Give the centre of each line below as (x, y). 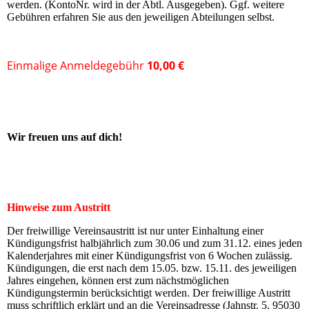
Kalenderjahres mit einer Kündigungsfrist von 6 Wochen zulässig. (150, 256)
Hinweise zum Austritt (59, 208)
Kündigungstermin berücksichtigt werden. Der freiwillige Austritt (149, 293)
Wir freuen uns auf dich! (64, 137)
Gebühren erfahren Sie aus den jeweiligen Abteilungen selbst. (141, 17)
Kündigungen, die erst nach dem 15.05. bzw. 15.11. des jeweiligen (152, 268)
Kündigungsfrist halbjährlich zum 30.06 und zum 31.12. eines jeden (154, 243)
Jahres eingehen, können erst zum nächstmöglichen (118, 281)
